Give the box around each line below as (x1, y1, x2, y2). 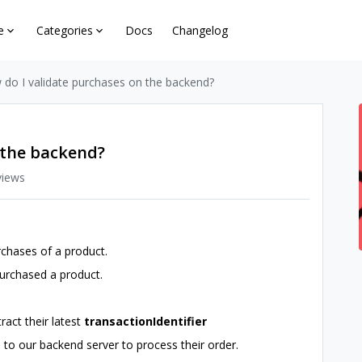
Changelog (172, 23, 229, 38)
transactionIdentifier (84, 314, 207, 329)
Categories (36, 23, 94, 38)
